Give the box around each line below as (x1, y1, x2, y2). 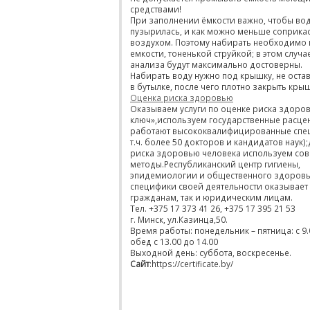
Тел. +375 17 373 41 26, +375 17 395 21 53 (130, 203, 295, 214)
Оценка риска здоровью (130, 92, 233, 103)
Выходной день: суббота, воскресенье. (130, 247, 291, 258)
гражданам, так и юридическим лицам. (130, 192, 295, 203)
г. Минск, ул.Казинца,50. (130, 214, 228, 225)
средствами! (130, 3, 181, 15)
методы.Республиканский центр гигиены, (130, 158, 300, 170)
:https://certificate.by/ (149, 258, 233, 269)
